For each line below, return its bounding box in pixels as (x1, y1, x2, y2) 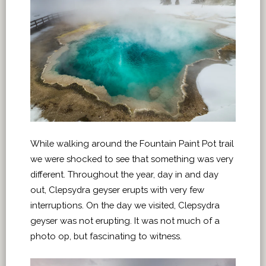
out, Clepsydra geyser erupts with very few (30, 185, 204, 195)
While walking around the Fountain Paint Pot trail (30, 138, 234, 149)
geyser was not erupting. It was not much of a (30, 216, 220, 226)
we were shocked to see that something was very (30, 154, 233, 164)
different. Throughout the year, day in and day (30, 169, 218, 180)
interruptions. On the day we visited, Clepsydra (30, 200, 220, 211)
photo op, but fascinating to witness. (30, 231, 184, 242)
